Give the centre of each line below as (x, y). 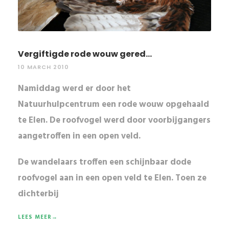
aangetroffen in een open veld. (79, 136)
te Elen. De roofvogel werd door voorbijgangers (114, 120)
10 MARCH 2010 (43, 67)
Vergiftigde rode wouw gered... (85, 54)
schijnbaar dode (158, 162)
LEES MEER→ (38, 217)
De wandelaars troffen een (72, 162)
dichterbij (38, 194)
